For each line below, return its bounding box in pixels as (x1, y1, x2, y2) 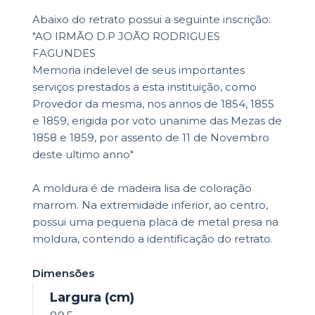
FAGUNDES (32, 46, 96, 60)
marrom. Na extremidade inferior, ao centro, (32, 198, 268, 212)
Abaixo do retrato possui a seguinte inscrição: (32, 13, 274, 27)
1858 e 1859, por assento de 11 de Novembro (32, 131, 269, 145)
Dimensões (32, 266, 94, 281)
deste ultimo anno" (32, 148, 134, 162)
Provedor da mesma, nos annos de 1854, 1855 (32, 97, 274, 111)
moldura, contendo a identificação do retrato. (32, 232, 273, 246)
